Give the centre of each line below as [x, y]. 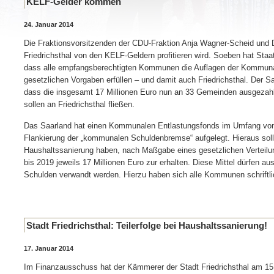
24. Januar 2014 [49, 24]
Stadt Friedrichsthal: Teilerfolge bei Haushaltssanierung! [147, 225]
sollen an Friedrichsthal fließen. [79, 104]
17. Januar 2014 [49, 248]
